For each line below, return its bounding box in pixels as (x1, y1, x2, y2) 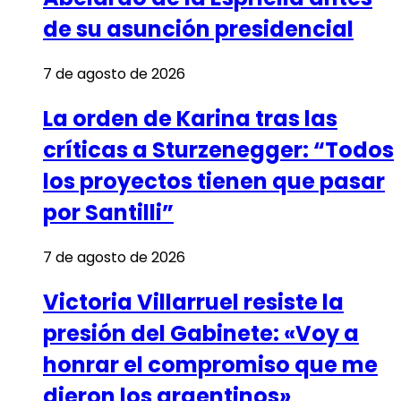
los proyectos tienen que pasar (43, 166, 385, 197)
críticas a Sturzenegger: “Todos (43, 135, 394, 166)
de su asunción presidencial (43, 14, 354, 45)
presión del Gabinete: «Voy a (43, 319, 359, 349)
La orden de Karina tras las (43, 104, 337, 134)
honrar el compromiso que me (43, 350, 378, 380)
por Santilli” (43, 198, 174, 228)
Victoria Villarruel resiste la (43, 287, 344, 318)
